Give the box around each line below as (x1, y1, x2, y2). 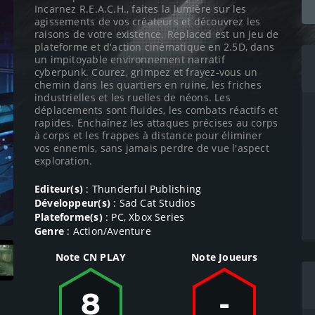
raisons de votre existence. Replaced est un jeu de (34, 27, 279, 41)
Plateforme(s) (34, 210, 103, 224)
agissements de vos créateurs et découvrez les (34, 14, 261, 28)
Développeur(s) (34, 195, 110, 210)
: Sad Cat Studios (110, 195, 195, 210)
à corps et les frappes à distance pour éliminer (34, 128, 262, 142)
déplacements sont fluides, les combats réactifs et (34, 103, 278, 117)
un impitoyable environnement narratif (34, 52, 225, 66)
